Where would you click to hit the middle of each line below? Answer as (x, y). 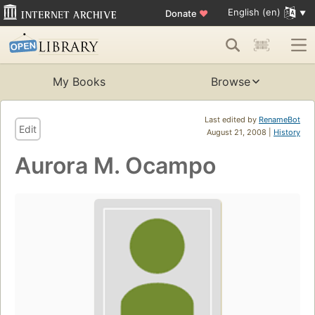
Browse (231, 82)
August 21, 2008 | (240, 133)
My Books (79, 82)
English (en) (254, 12)
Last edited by (232, 120)
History (287, 133)
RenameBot (279, 120)
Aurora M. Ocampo (115, 166)
